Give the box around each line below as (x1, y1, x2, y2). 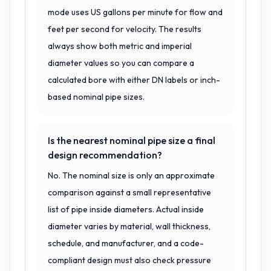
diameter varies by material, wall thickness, (48, 221, 211, 232)
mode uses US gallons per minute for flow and (48, 7, 223, 18)
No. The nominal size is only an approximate (48, 170, 215, 181)
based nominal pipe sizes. (48, 91, 145, 102)
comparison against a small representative (48, 187, 211, 198)
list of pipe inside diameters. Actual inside (48, 204, 204, 215)
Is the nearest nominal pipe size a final (48, 134, 215, 146)
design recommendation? (48, 149, 162, 161)
